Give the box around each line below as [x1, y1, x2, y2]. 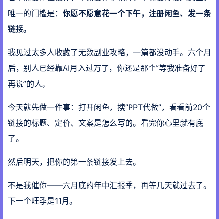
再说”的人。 [8, 79, 50, 89]
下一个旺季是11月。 [8, 196, 77, 206]
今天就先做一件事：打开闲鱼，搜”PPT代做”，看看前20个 [8, 102, 210, 112]
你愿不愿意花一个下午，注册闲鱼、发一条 [63, 8, 211, 19]
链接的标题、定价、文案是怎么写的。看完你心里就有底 [8, 118, 203, 128]
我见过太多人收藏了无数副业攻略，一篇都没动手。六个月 [8, 47, 211, 58]
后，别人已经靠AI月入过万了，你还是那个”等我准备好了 [8, 63, 206, 73]
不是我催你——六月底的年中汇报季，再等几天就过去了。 [8, 180, 211, 191]
